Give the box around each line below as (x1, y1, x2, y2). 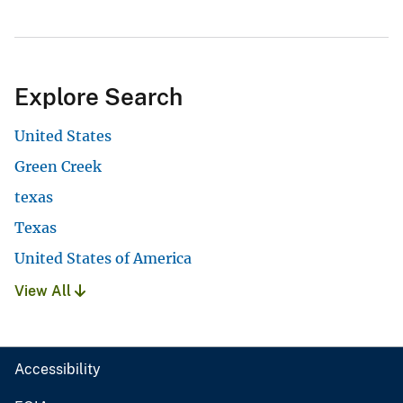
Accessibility (14, 360, 101, 378)
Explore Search (14, 82, 183, 111)
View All (14, 282, 75, 300)
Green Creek (14, 157, 102, 175)
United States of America (14, 248, 192, 267)
